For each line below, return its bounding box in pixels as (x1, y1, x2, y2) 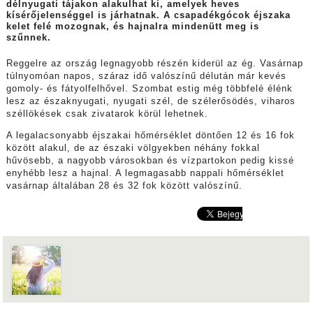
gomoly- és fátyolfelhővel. (6, 84, 132, 94)
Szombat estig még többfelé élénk (131, 84, 293, 94)
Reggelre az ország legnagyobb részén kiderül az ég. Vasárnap (6, 59, 303, 69)
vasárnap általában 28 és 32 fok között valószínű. (6, 181, 242, 191)
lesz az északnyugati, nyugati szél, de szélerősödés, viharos (6, 96, 296, 107)
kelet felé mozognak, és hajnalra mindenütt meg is (6, 22, 259, 32)
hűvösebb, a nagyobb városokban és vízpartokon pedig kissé (6, 156, 294, 166)
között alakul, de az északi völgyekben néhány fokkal (6, 143, 260, 154)
